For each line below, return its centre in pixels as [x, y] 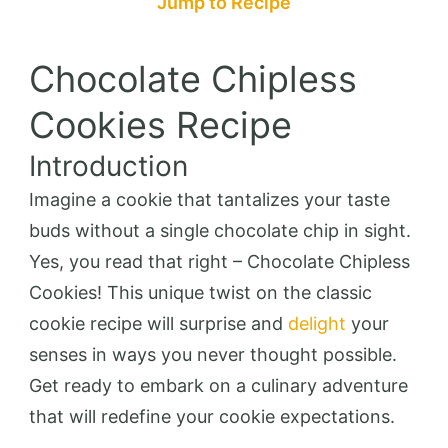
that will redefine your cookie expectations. [212, 416]
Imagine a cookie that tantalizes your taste [209, 199]
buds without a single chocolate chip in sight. [220, 230]
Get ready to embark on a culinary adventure [218, 385]
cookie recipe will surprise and [158, 323]
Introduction [108, 165]
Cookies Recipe [160, 124]
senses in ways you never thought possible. [213, 354]
